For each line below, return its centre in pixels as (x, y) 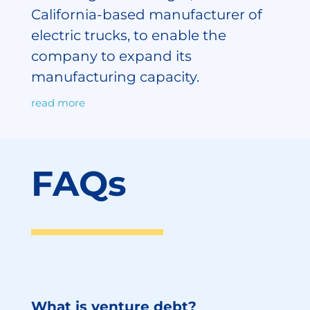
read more (58, 103)
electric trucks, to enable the (128, 36)
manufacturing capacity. (115, 77)
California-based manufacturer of (146, 15)
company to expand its (111, 56)
